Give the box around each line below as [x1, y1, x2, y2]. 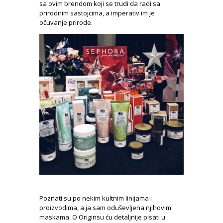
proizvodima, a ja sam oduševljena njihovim [39, 203, 171, 213]
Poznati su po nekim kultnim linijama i [39, 194, 152, 203]
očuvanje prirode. [39, 17, 93, 27]
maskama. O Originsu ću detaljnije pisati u [39, 213, 165, 222]
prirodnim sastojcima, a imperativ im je [39, 8, 155, 17]
